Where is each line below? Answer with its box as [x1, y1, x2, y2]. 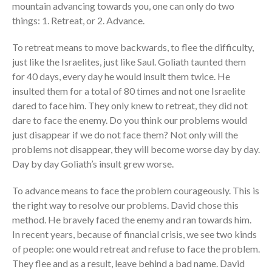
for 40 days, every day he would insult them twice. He [12, 70, 230, 83]
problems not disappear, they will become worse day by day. [12, 143, 260, 155]
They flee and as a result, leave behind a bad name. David [12, 257, 245, 270]
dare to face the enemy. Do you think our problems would [12, 114, 247, 126]
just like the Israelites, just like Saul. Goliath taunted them [12, 56, 246, 68]
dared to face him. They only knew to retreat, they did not [12, 100, 248, 112]
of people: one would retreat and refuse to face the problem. [12, 243, 260, 255]
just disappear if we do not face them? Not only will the [12, 129, 238, 141]
